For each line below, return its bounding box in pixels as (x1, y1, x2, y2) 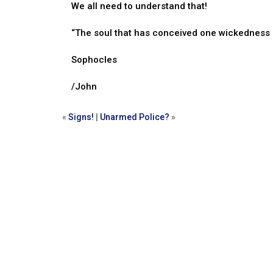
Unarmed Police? (100, 112, 169, 122)
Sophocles (71, 54, 117, 65)
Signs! (68, 112, 94, 122)
